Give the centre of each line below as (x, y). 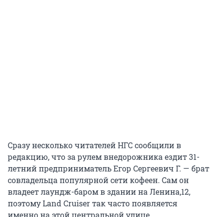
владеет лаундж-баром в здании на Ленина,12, (99, 192)
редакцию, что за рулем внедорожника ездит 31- (104, 157)
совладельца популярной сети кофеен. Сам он (98, 180)
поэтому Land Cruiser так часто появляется (93, 203)
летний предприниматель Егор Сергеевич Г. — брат (108, 169)
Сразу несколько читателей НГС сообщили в (94, 145)
